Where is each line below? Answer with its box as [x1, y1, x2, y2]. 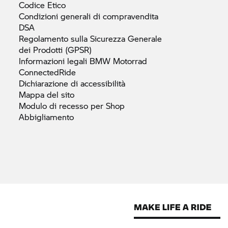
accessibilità [80, 77, 125, 89]
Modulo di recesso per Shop [19, 99, 125, 111]
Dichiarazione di [19, 77, 80, 89]
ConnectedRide [19, 66, 76, 78]
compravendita [103, 10, 158, 22]
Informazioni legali [19, 54, 90, 67]
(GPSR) [65, 43, 92, 55]
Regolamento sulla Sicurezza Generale [19, 32, 162, 44]
